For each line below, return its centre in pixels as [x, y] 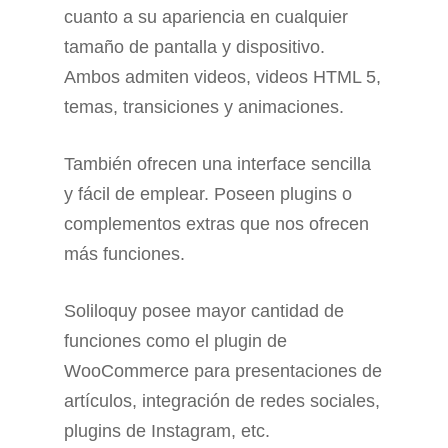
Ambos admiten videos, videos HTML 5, [222, 77]
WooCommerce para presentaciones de [223, 371]
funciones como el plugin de [175, 341]
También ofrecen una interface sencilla [217, 164]
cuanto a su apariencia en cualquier [206, 17]
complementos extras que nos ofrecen [216, 224]
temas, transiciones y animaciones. [204, 107]
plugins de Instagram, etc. [167, 431]
